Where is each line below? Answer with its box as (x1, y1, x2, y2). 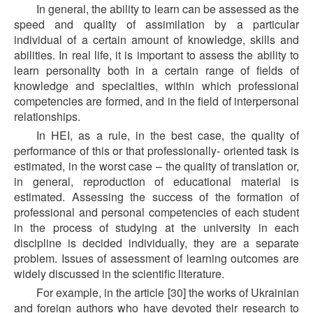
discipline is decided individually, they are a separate (14, 235, 299, 252)
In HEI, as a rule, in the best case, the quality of (36, 127, 299, 144)
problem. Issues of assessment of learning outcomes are (14, 250, 299, 267)
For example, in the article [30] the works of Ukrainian (36, 284, 299, 300)
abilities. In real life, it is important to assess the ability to (14, 47, 299, 64)
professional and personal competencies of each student (14, 204, 299, 221)
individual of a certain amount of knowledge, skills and (14, 31, 299, 48)
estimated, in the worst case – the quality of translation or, (14, 158, 299, 175)
